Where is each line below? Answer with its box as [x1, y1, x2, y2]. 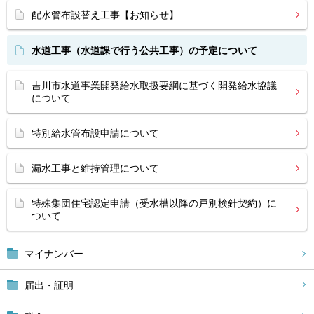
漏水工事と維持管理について [32, 163, 159, 174]
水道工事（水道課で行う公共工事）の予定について [32, 45, 257, 56]
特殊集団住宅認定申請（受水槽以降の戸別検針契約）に [32, 198, 277, 209]
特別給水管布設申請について [32, 128, 159, 139]
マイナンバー [25, 248, 83, 259]
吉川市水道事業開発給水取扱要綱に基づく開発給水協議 [32, 80, 277, 91]
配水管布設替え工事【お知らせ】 [32, 9, 179, 20]
